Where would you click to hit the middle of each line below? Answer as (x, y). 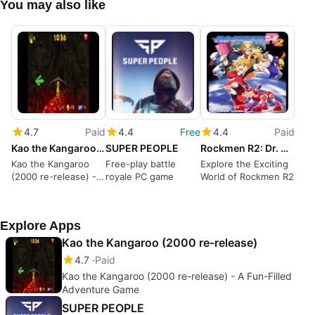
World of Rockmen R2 (247, 177)
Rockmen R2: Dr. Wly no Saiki (284, 148)
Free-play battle (141, 164)
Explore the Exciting (244, 164)
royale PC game (140, 177)
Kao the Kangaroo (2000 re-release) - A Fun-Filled (177, 276)
